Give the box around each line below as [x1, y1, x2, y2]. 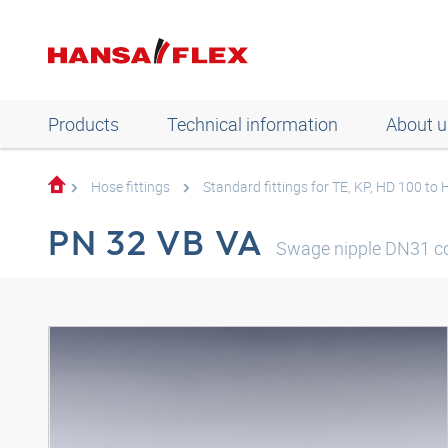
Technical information [167, 112, 338, 136]
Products [48, 112, 119, 136]
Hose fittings [91, 177, 170, 196]
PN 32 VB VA [48, 220, 265, 264]
